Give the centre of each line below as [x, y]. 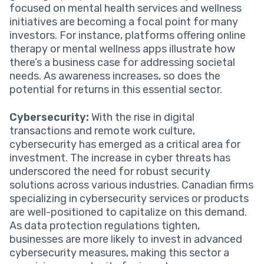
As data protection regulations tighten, [105, 225]
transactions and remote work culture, [102, 131]
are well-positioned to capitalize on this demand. [128, 212]
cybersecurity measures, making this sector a [119, 253]
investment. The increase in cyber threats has [120, 158]
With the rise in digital [142, 117]
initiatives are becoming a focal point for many [124, 22]
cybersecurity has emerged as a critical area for [125, 144]
